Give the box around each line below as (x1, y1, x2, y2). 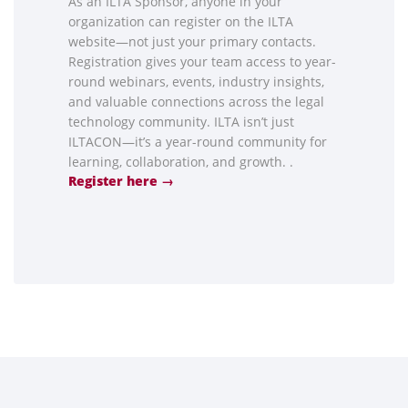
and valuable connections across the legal (68, 93, 324, 111)
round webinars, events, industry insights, (68, 73, 324, 91)
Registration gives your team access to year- (68, 53, 336, 71)
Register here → (68, 172, 174, 190)
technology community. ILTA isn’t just (68, 113, 294, 131)
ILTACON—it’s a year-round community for (68, 133, 327, 151)
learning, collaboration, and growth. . (68, 153, 293, 171)
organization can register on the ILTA (68, 13, 293, 31)
